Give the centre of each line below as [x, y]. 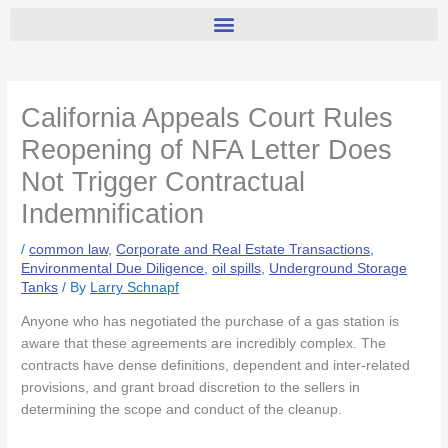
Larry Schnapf [135, 287]
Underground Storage [338, 268]
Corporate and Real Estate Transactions [243, 249]
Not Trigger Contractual [163, 181]
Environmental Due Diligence [113, 268]
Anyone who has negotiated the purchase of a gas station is [210, 321]
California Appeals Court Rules [207, 117]
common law [69, 249]
